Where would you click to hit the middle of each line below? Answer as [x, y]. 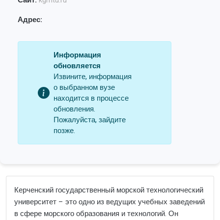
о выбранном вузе [84, 87]
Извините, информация [93, 77]
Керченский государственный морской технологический [109, 190]
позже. [64, 131]
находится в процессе [91, 98]
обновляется [77, 66]
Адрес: [30, 20]
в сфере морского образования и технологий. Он [96, 214]
